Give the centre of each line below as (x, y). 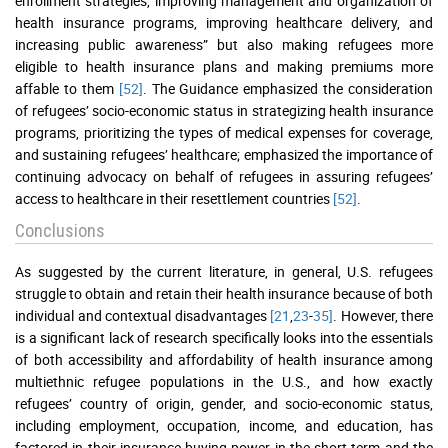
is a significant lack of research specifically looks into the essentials (224, 338)
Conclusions (60, 231)
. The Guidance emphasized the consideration (287, 89)
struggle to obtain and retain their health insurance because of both (224, 294)
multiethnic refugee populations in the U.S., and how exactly (224, 382)
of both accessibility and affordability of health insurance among (224, 360)
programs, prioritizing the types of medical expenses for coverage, (224, 133)
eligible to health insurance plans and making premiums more (224, 67)
